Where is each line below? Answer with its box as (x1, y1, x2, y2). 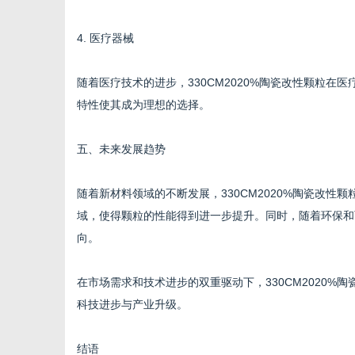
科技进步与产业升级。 (77, 298, 188, 311)
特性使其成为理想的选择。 (77, 98, 210, 111)
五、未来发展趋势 (77, 143, 166, 155)
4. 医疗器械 (77, 32, 134, 44)
